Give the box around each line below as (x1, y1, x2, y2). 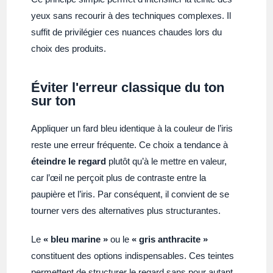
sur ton (31, 93, 76, 108)
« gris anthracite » (132, 233, 208, 244)
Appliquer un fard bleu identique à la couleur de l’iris (31, 122, 233, 133)
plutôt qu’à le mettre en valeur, (106, 155, 227, 166)
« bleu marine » (43, 233, 108, 244)
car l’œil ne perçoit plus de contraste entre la (31, 172, 207, 183)
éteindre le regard (31, 155, 107, 166)
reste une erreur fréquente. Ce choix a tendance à (31, 139, 229, 150)
